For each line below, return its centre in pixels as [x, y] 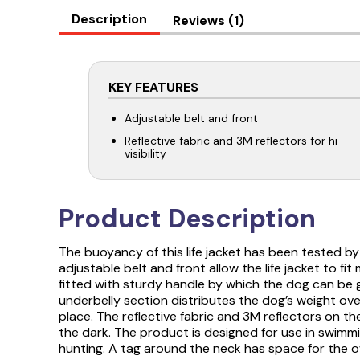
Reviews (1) [208, 20]
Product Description [187, 219]
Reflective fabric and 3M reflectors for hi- [234, 141]
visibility [145, 153]
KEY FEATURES [153, 87]
